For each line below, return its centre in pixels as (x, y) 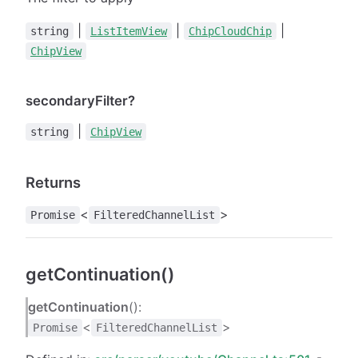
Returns (53, 182)
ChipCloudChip (230, 31)
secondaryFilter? (80, 100)
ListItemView (129, 31)
